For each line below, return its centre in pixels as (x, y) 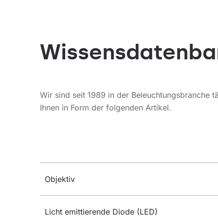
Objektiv (60, 179)
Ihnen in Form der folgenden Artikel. (106, 108)
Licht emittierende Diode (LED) (101, 212)
